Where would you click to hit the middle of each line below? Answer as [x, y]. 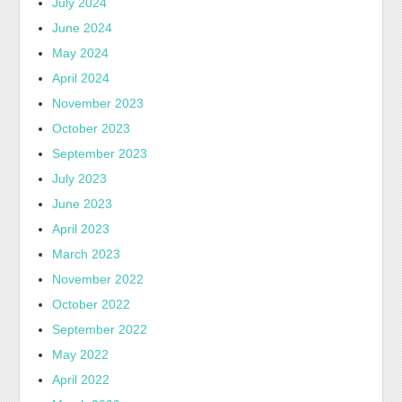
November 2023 [98, 103]
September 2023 [100, 153]
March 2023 [87, 253]
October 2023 [92, 128]
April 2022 [81, 379]
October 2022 [92, 304]
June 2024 [83, 27]
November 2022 [98, 279]
